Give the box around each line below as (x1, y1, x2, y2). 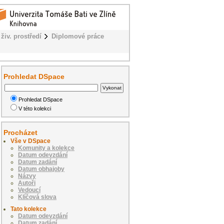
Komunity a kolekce (18, 144, 74, 151)
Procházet (3, 128, 37, 136)
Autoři (18, 179, 35, 186)
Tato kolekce (10, 205, 46, 212)
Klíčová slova (18, 193, 56, 200)
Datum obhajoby (18, 165, 64, 172)
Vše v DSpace (10, 137, 50, 144)
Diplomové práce (51, 32, 104, 40)
